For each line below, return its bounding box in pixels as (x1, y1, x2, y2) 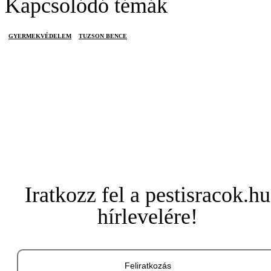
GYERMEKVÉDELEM (8, 33, 71, 39)
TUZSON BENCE (79, 33, 127, 39)
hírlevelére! (97, 204, 198, 229)
